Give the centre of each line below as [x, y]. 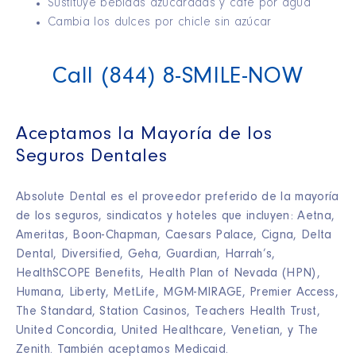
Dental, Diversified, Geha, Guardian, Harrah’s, [146, 255]
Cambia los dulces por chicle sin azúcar [160, 23]
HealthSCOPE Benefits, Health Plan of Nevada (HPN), [168, 275]
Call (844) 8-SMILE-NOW [178, 79]
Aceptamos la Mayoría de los [144, 136]
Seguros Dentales [92, 159]
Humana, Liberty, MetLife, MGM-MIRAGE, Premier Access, [177, 294]
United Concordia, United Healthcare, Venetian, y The [167, 332]
